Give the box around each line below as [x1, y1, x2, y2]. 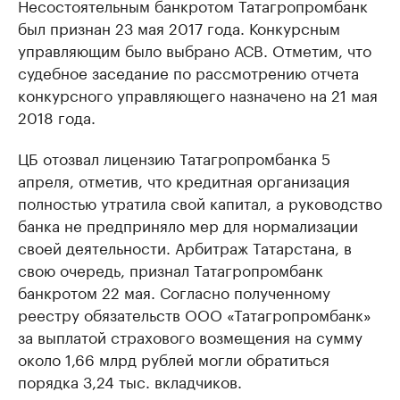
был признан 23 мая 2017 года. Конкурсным [18, 15, 340, 39]
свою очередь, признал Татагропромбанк [18, 257, 323, 281]
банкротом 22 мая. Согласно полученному [18, 279, 330, 304]
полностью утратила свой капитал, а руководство [18, 190, 382, 214]
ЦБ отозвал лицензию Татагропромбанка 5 [18, 146, 330, 170]
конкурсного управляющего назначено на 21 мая [18, 82, 378, 106]
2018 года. [18, 104, 96, 129]
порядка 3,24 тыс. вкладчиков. [18, 369, 242, 393]
